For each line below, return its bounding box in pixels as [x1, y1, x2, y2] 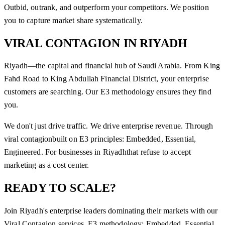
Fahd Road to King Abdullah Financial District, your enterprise [4, 74, 209, 83]
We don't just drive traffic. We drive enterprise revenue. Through [4, 122, 213, 131]
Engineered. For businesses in [4, 148, 103, 157]
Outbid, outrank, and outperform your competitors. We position [4, 3, 209, 12]
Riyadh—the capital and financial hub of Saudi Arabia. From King [4, 61, 220, 70]
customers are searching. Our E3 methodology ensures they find [4, 87, 211, 96]
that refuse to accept [126, 148, 191, 157]
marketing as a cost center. [4, 161, 89, 170]
